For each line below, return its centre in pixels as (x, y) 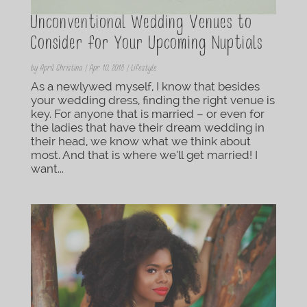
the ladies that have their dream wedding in (147, 128)
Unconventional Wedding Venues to (142, 25)
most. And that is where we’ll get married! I (144, 155)
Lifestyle (144, 70)
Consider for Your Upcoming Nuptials (147, 46)
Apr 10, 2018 (106, 70)
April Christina (61, 70)
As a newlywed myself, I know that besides (145, 87)
